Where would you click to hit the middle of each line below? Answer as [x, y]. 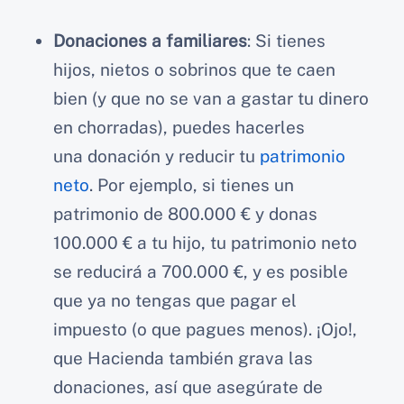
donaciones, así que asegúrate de [188, 386]
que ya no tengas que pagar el [175, 300]
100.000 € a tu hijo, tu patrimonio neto [205, 242]
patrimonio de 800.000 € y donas [185, 213]
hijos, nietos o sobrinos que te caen [194, 69]
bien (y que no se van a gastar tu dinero [211, 98]
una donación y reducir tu [156, 156]
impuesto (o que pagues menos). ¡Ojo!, [205, 329]
